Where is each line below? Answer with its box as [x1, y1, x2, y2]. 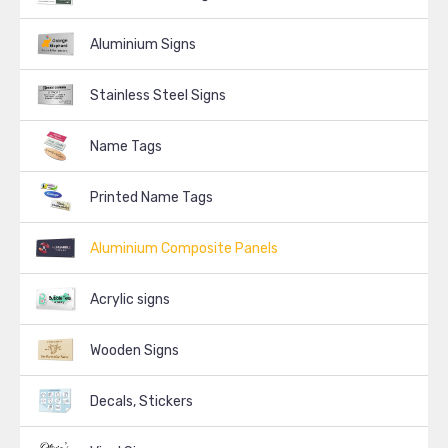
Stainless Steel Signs [90, 87, 226, 104]
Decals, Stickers [90, 393, 193, 410]
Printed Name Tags [90, 189, 213, 206]
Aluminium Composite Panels [90, 240, 278, 257]
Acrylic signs [90, 291, 170, 308]
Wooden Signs [90, 342, 179, 359]
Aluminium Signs [90, 36, 196, 53]
